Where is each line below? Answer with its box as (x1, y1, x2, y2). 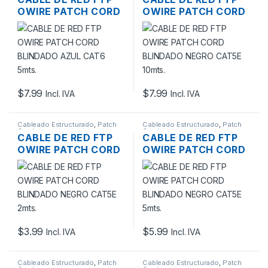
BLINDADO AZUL (17, 17, 100, 29)
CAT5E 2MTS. (17, 167, 88, 179)
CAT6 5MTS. (17, 29, 81, 41)
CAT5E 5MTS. (142, 167, 213, 179)
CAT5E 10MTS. (142, 29, 217, 41)
